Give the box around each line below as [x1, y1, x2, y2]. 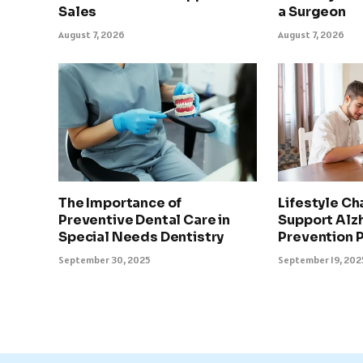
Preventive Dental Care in [58, 211, 230, 229]
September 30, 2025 [58, 254, 151, 267]
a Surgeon [278, 3, 346, 21]
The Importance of [58, 194, 182, 212]
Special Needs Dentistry [58, 228, 224, 246]
